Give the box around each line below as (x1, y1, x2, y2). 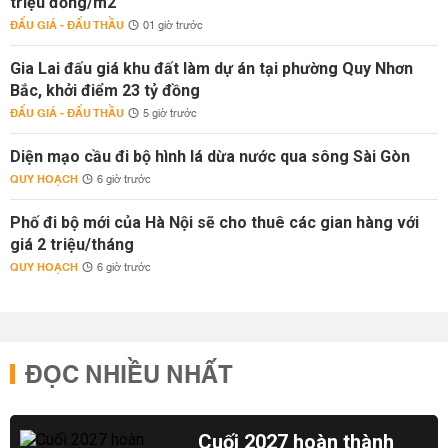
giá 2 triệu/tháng (10, 235, 134, 254)
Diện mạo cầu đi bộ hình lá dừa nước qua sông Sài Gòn (10, 147, 410, 166)
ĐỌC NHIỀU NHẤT (25, 354, 233, 398)
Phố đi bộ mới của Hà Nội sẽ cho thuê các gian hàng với (10, 213, 419, 232)
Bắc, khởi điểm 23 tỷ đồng (10, 81, 200, 100)
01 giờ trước (143, 16, 203, 36)
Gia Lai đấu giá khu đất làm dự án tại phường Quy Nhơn (10, 59, 413, 78)
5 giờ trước (143, 104, 197, 124)
